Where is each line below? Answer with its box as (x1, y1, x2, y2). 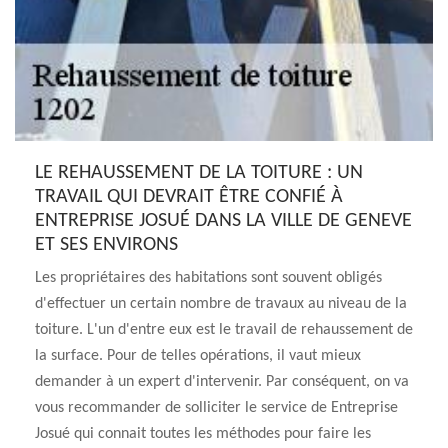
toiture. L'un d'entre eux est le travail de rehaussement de (35, 322, 413, 338)
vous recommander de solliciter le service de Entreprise (35, 400, 398, 416)
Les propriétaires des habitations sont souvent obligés (35, 270, 382, 286)
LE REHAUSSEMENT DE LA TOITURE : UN (35, 163, 363, 183)
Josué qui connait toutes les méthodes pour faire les (35, 426, 371, 442)
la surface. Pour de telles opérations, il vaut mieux (35, 348, 361, 364)
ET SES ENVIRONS (35, 235, 178, 255)
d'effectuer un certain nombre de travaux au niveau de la (35, 296, 407, 312)
